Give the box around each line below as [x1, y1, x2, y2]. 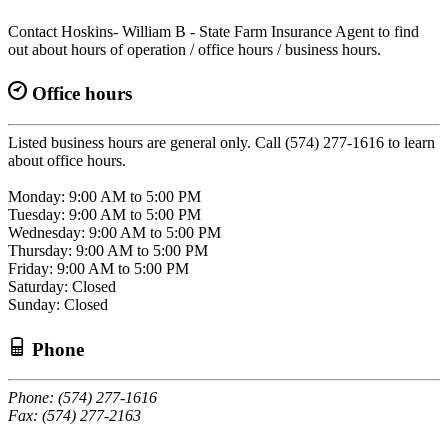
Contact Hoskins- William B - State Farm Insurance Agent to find [8, 22, 419, 40]
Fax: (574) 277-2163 [8, 407, 141, 425]
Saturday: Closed [8, 278, 116, 296]
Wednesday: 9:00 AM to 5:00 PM [8, 224, 221, 242]
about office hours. [8, 152, 126, 170]
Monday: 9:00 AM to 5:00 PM [8, 188, 201, 206]
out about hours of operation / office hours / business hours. [8, 40, 381, 58]
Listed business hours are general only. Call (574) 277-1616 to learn [8, 134, 435, 152]
